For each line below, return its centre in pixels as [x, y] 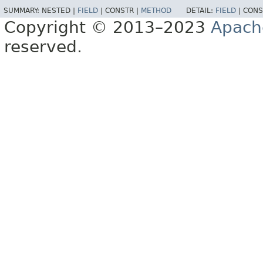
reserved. [43, 47]
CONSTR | [123, 11]
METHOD [156, 11]
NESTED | [60, 11]
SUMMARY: [23, 11]
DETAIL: [201, 11]
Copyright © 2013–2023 [107, 28]
